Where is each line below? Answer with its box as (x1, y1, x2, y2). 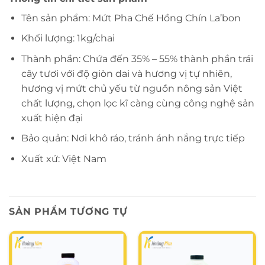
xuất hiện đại (21, 112, 83, 124)
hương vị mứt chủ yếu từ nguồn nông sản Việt (21, 82, 243, 94)
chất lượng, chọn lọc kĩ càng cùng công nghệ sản (21, 97, 254, 109)
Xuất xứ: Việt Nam (21, 153, 106, 165)
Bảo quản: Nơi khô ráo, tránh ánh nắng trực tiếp (21, 132, 245, 144)
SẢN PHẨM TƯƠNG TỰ (9, 205, 128, 217)
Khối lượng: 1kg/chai (21, 33, 115, 44)
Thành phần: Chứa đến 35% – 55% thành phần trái (21, 53, 253, 64)
